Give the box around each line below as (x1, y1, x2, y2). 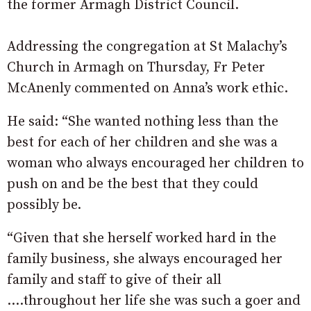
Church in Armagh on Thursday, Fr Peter (7, 59, 265, 77)
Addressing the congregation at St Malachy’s (7, 38, 287, 56)
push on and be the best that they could (7, 176, 258, 194)
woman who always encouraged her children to (7, 155, 304, 173)
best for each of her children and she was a (7, 134, 278, 152)
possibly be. (7, 196, 81, 215)
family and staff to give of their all (7, 271, 221, 289)
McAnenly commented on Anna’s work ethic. (7, 80, 288, 98)
